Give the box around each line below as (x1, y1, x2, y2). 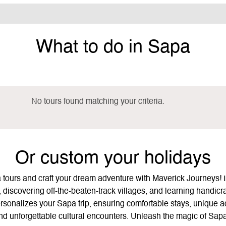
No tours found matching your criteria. (31, 97, 164, 106)
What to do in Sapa (36, 38, 190, 57)
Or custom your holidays (15, 149, 211, 167)
